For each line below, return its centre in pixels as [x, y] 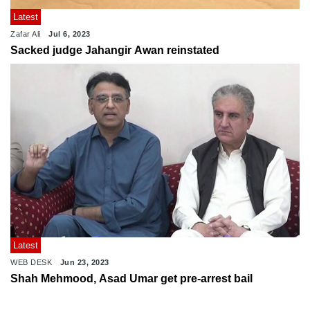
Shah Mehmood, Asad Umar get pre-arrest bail [131, 279]
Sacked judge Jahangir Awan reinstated [115, 51]
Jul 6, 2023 [70, 34]
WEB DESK [31, 263]
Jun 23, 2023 [84, 263]
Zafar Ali [26, 34]
